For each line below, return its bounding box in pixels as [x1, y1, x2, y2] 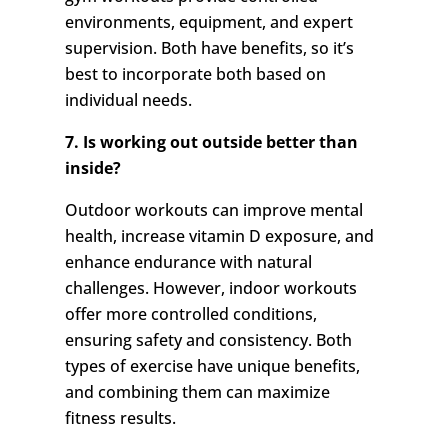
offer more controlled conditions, [64, 303, 317, 326]
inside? [64, 157, 121, 180]
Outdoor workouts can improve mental [64, 199, 363, 222]
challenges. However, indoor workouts [64, 277, 357, 300]
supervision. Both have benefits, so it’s [64, 37, 354, 60]
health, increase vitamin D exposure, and [64, 225, 374, 248]
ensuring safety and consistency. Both [64, 329, 352, 352]
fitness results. [64, 407, 176, 430]
